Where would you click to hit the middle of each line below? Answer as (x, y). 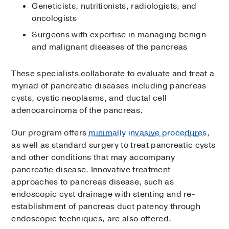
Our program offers (50, 133)
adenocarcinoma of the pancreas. (77, 111)
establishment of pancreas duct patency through (106, 207)
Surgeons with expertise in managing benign (119, 35)
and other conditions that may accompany (93, 158)
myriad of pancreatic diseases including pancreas (109, 86)
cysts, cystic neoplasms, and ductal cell (89, 98)
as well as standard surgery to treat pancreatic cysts (113, 145)
